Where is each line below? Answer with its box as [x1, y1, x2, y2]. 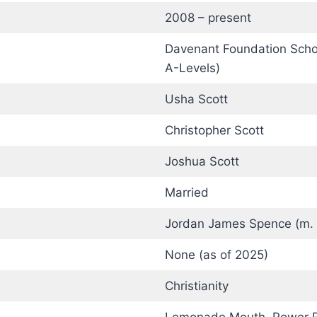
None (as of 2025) [164, 248, 268, 262]
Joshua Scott [164, 154, 239, 168]
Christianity [164, 279, 229, 293]
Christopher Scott [164, 123, 264, 137]
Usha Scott [164, 92, 228, 106]
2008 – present [164, 11, 251, 25]
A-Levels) [164, 61, 220, 75]
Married [164, 185, 209, 200]
